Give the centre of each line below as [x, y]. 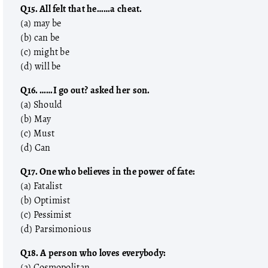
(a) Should [42, 105]
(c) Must [37, 133]
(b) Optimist [45, 200]
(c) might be [45, 52]
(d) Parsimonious [56, 229]
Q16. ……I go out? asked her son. [85, 90]
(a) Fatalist [42, 186]
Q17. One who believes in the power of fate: [108, 172]
